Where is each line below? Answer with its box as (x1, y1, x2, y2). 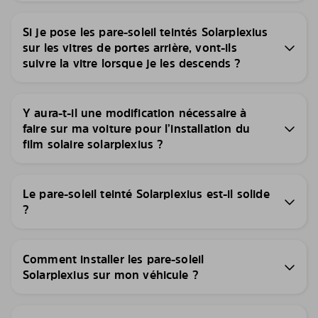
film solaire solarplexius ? (23, 136, 164, 153)
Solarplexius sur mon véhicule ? (23, 267, 199, 283)
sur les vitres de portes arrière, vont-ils (23, 40, 237, 56)
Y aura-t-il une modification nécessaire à (23, 105, 247, 121)
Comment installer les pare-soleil (23, 251, 204, 268)
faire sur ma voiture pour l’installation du (23, 121, 250, 137)
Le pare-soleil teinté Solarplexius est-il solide (23, 186, 270, 202)
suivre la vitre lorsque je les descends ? (23, 55, 241, 72)
